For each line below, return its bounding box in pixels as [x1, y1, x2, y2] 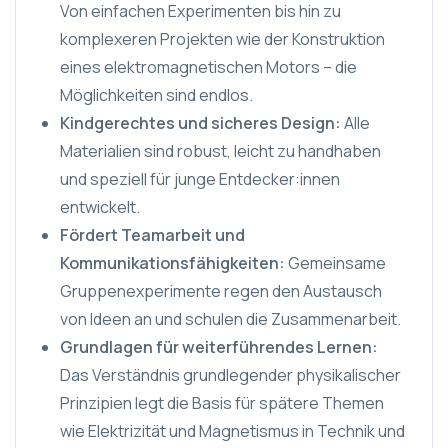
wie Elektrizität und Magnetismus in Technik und [60, 420, 405, 442]
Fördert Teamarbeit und [60, 224, 245, 246]
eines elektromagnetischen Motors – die [60, 56, 357, 78]
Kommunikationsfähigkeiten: [60, 252, 288, 274]
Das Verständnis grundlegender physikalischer [60, 364, 401, 386]
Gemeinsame [288, 252, 386, 274]
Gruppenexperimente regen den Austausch [60, 280, 382, 302]
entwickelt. [60, 196, 140, 218]
